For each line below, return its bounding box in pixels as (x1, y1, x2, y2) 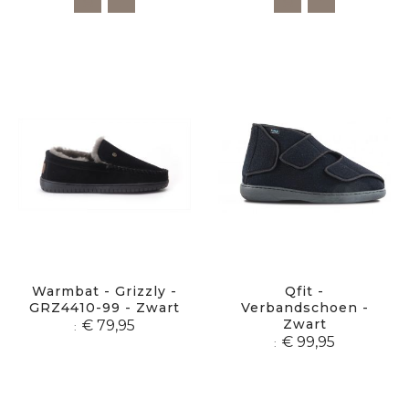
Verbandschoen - (240, 299, 369, 317)
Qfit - (285, 283, 324, 300)
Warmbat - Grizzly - (32, 283, 177, 300)
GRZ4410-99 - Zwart (29, 299, 180, 317)
